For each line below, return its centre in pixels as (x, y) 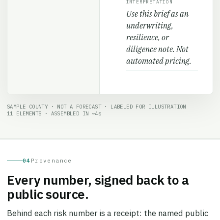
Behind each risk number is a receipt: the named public (108, 206)
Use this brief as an (157, 7)
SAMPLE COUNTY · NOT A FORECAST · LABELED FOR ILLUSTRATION (96, 100)
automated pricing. (159, 54)
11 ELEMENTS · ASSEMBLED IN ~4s (54, 107)
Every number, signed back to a (98, 173)
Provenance (51, 154)
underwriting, (150, 19)
